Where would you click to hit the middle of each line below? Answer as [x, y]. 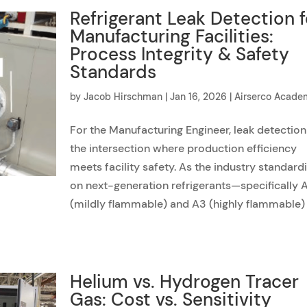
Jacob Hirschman [123, 97]
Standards [113, 72]
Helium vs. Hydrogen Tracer [185, 282]
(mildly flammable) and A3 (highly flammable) [188, 204]
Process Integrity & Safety [180, 54]
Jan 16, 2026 [199, 97]
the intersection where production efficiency [184, 148]
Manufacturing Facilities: [172, 36]
